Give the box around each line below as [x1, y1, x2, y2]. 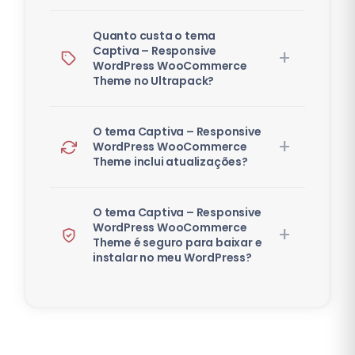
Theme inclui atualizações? [93, 154, 248, 170]
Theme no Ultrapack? [93, 73, 215, 90]
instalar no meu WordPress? [93, 250, 252, 266]
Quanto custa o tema [93, 28, 216, 44]
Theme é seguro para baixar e [93, 235, 262, 251]
